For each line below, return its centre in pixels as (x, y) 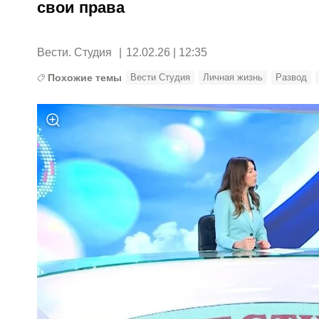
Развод (292, 77)
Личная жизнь (233, 77)
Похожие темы (85, 77)
